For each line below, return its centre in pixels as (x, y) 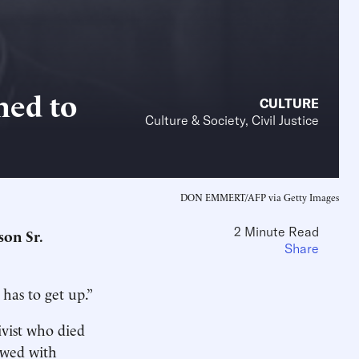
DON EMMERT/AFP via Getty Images (260, 197)
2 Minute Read (276, 232)
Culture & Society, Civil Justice (232, 120)
